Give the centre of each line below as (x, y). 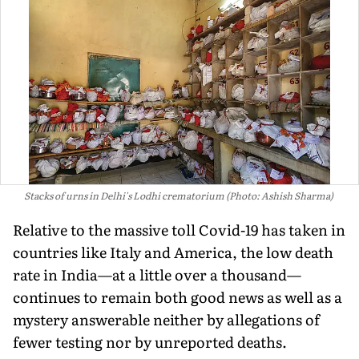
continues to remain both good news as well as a (177, 297)
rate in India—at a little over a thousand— (157, 275)
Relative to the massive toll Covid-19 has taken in (179, 230)
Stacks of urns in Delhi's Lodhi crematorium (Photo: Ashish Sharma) (179, 196)
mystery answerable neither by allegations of (166, 320)
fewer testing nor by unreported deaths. (150, 342)
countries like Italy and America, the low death (173, 252)
